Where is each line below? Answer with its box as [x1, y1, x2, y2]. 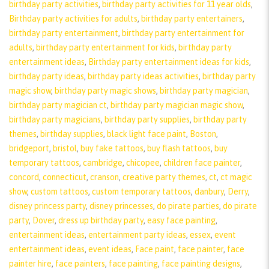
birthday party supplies [104, 114, 190, 124]
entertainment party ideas [88, 229, 186, 240]
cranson [90, 172, 119, 182]
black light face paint [107, 128, 186, 139]
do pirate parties [157, 201, 219, 211]
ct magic [220, 172, 252, 182]
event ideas [88, 244, 131, 254]
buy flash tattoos [147, 143, 211, 153]
